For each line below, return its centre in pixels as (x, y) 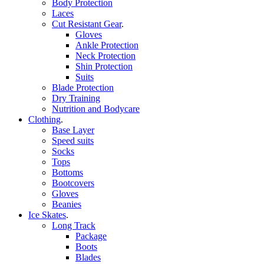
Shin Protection (104, 66)
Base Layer (73, 130)
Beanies (67, 204)
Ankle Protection (107, 45)
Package (91, 236)
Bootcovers (73, 183)
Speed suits (73, 140)
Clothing (44, 119)
